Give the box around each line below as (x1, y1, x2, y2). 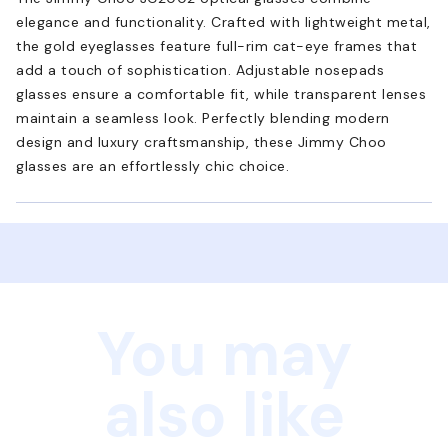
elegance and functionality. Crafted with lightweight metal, (16, 12, 431, 31)
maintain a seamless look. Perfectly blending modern (16, 108, 390, 127)
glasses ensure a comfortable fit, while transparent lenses (16, 84, 426, 103)
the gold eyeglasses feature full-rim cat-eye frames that (16, 36, 417, 55)
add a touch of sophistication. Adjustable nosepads (16, 60, 384, 79)
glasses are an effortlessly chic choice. (16, 156, 289, 175)
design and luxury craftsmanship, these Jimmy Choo (16, 132, 387, 151)
